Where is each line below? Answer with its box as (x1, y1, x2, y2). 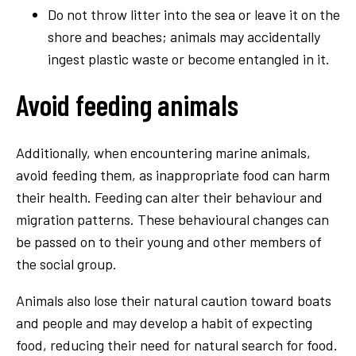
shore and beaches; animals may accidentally (48, 27, 320, 45)
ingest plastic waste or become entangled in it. (48, 49, 330, 68)
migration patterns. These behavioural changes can (16, 210, 329, 228)
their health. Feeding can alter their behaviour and (16, 188, 323, 206)
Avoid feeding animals (16, 87, 238, 122)
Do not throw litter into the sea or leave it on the (48, 5, 340, 23)
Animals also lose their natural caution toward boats (16, 291, 331, 309)
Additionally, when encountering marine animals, (16, 143, 311, 161)
